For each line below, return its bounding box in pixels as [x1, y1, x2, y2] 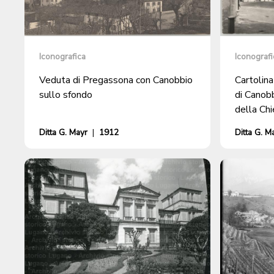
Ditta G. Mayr [39, 126, 87, 138]
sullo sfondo [39, 87, 92, 102]
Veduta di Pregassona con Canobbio [39, 73, 193, 87]
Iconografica [39, 50, 86, 62]
